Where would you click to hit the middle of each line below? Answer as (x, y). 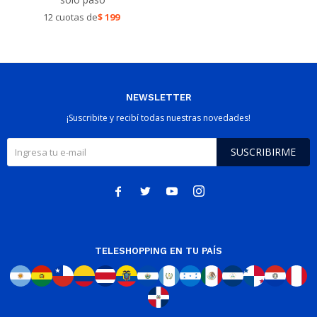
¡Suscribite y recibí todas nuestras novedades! (158, 118)
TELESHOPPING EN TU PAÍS (158, 251)
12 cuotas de (70, 17)
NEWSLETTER (158, 97)
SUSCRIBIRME (263, 152)
